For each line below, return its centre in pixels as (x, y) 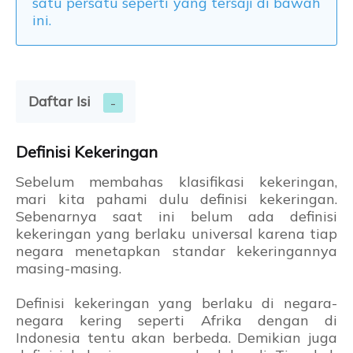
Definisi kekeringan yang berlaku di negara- (176, 303)
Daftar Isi (59, 102)
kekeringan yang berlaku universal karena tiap (176, 234)
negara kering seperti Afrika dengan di (176, 321)
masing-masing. (69, 269)
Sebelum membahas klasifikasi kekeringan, (176, 182)
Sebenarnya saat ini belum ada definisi (176, 217)
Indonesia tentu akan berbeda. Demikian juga (176, 338)
